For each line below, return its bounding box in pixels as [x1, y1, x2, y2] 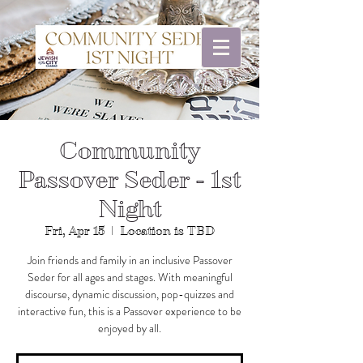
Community [59, 137, 200, 164]
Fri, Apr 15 [45, 224, 105, 238]
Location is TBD [120, 224, 215, 238]
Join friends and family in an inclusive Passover [27, 252, 233, 268]
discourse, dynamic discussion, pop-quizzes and [25, 286, 234, 302]
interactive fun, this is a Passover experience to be [18, 303, 241, 319]
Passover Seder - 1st [18, 166, 241, 194]
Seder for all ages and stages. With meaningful [27, 269, 233, 285]
